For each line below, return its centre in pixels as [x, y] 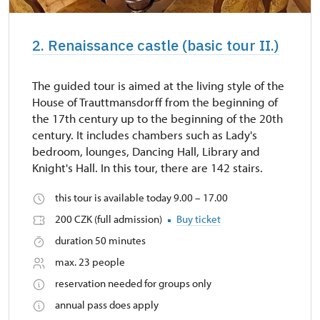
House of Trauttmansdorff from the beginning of [155, 102]
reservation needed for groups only [133, 284]
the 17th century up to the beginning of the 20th [157, 119]
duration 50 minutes [100, 241]
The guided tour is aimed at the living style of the [158, 86]
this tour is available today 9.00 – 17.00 [141, 198]
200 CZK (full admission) [110, 219]
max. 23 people [90, 262]
